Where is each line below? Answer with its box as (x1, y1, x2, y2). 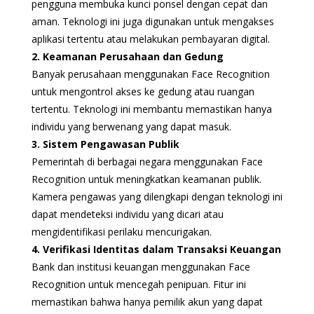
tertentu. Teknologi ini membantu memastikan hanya (31, 102, 272, 116)
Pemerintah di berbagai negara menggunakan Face (31, 154, 263, 168)
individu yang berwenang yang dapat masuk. (31, 119, 231, 133)
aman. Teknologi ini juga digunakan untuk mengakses (31, 14, 274, 28)
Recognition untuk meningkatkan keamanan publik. (31, 172, 261, 186)
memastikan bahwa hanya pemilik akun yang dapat (31, 294, 263, 308)
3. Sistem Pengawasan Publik (31, 137, 179, 151)
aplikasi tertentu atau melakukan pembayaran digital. (31, 32, 270, 46)
